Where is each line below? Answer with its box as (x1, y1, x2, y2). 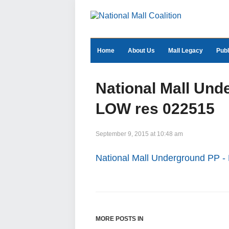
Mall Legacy (168, 47, 203, 54)
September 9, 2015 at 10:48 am (96, 130, 183, 138)
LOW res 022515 (96, 100, 215, 117)
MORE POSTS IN (96, 215, 144, 222)
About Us (128, 47, 155, 54)
